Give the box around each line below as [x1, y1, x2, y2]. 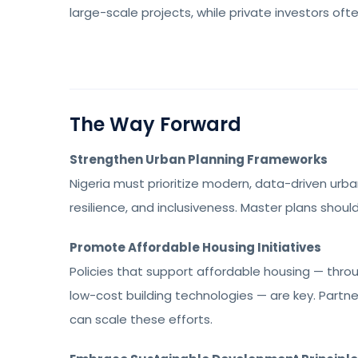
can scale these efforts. [70, 311, 213, 328]
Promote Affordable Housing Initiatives [70, 239, 321, 256]
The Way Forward [70, 111, 241, 137]
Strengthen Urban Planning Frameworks [70, 151, 328, 168]
